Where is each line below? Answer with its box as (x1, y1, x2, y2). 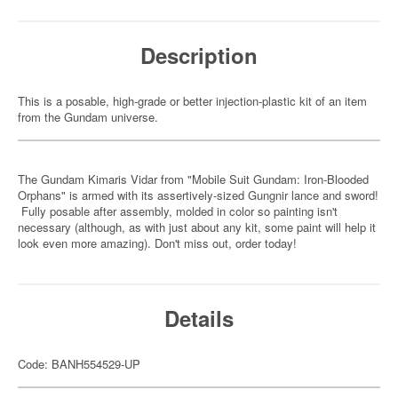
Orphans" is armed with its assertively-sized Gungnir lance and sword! (18, 187, 378, 203)
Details (164, 303, 234, 333)
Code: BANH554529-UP (18, 355, 140, 372)
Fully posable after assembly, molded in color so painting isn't (18, 203, 338, 219)
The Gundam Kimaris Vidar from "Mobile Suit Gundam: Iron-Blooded (18, 171, 369, 187)
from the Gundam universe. (18, 108, 158, 125)
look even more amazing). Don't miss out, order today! (18, 235, 297, 251)
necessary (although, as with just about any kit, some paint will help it (18, 219, 376, 235)
